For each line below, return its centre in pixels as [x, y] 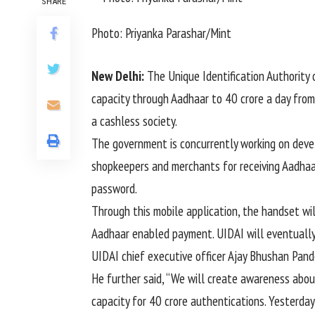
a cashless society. [134, 121]
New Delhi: [118, 76]
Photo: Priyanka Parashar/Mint [161, 33]
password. [114, 188]
